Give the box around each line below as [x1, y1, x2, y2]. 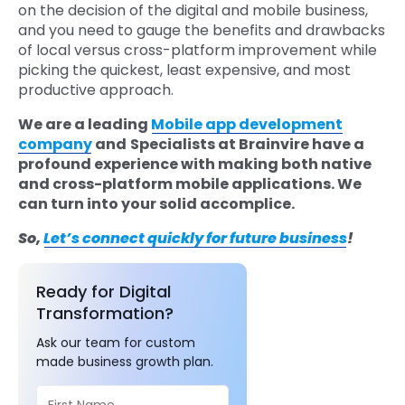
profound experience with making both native [18, 153, 372, 174]
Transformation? [36, 301, 174, 325]
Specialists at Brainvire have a [130, 133, 364, 155]
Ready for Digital [36, 279, 171, 303]
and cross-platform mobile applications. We [18, 173, 362, 194]
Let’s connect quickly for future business [43, 227, 347, 249]
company [18, 133, 92, 155]
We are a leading [18, 113, 151, 135]
